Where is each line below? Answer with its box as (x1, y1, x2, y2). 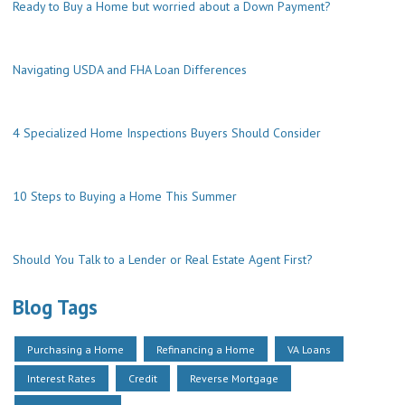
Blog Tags (13, 294, 98, 321)
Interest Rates (27, 372, 96, 386)
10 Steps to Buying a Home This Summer (13, 188, 237, 205)
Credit (128, 372, 157, 386)
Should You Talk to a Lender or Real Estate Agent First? (13, 251, 313, 268)
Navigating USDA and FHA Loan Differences (13, 61, 247, 79)
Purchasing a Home (27, 342, 124, 356)
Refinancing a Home (156, 342, 255, 356)
